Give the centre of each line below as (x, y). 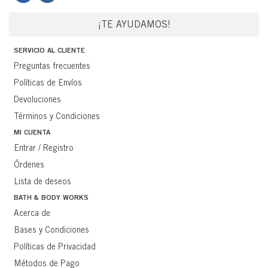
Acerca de (32, 213)
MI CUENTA (32, 132)
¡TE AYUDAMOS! (134, 24)
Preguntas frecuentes (52, 66)
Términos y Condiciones (57, 116)
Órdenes (29, 165)
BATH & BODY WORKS (51, 197)
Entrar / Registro (44, 148)
